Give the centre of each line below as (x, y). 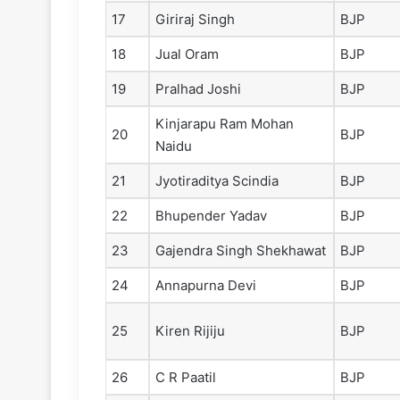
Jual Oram (187, 54)
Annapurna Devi (206, 286)
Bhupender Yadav (211, 216)
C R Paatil (186, 378)
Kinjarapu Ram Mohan (225, 124)
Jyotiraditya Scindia (217, 181)
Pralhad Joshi (198, 89)
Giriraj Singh (195, 20)
